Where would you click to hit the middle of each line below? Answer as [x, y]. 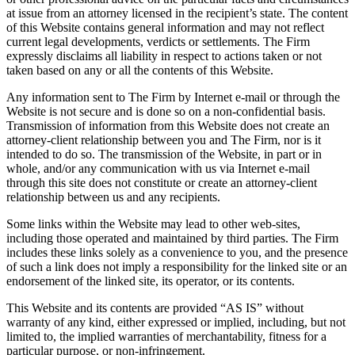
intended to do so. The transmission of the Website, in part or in [164, 154]
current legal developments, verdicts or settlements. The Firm [158, 41]
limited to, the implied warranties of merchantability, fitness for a [166, 336]
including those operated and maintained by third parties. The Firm [172, 238]
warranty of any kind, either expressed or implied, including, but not [176, 322]
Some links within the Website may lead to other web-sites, [153, 223]
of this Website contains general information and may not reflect [165, 27]
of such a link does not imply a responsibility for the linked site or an [177, 266]
